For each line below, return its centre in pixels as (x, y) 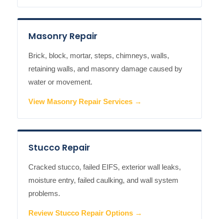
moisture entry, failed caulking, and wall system (103, 180)
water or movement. (60, 82)
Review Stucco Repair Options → (85, 213)
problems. (44, 193)
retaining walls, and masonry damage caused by (105, 69)
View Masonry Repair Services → (85, 102)
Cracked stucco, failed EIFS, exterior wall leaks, (105, 167)
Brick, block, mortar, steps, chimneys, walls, (99, 55)
